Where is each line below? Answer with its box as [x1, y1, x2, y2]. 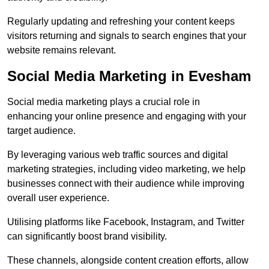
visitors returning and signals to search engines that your [7, 31, 246, 41]
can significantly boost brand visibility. [7, 231, 167, 242]
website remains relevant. [7, 45, 116, 56]
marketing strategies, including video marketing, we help [7, 164, 246, 175]
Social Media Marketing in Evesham [7, 68, 251, 85]
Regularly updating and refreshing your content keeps [7, 16, 235, 27]
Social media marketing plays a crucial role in [7, 97, 200, 107]
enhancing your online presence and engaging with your [7, 111, 246, 122]
